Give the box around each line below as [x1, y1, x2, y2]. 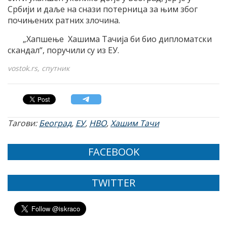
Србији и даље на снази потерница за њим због [8, 4, 198, 15]
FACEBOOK [88, 145, 139, 159]
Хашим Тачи [110, 118, 159, 129]
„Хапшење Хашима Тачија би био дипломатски [23, 33, 212, 45]
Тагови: [8, 118, 39, 129]
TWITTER [92, 176, 135, 190]
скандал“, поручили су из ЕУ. [8, 45, 119, 56]
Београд [39, 118, 71, 129]
